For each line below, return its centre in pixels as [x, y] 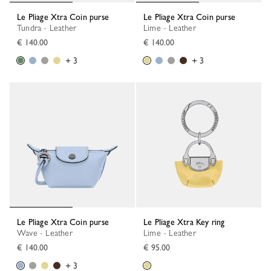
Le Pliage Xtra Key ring [186, 222]
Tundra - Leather [49, 28]
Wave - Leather [49, 233]
